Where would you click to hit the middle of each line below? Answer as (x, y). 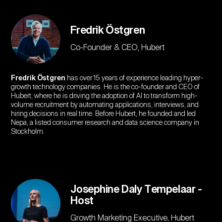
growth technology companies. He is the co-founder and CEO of (106, 87)
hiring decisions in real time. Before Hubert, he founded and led (104, 114)
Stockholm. (28, 132)
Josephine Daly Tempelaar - (136, 190)
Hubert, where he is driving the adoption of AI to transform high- (105, 96)
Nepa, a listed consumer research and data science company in (105, 123)
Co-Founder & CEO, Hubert (118, 48)
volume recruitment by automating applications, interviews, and (105, 105)
